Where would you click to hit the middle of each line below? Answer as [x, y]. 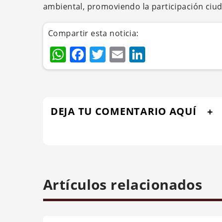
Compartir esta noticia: [93, 33]
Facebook [122, 54]
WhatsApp [105, 54]
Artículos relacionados [123, 184]
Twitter [132, 54]
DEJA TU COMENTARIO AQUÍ [124, 111]
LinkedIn [178, 54]
